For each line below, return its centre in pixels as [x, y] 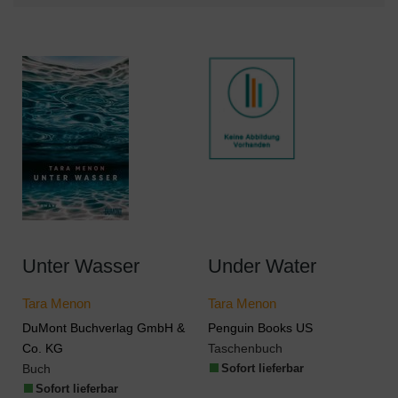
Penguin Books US [260, 328]
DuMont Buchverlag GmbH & [103, 328]
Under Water [262, 266]
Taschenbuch [245, 348]
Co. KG [43, 348]
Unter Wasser [81, 266]
